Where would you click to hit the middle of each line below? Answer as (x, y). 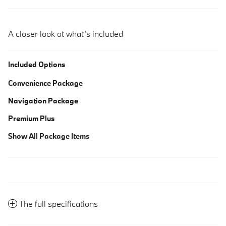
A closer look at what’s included (66, 33)
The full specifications (58, 203)
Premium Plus (31, 118)
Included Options (37, 64)
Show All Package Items (49, 136)
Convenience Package (45, 83)
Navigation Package (43, 100)
